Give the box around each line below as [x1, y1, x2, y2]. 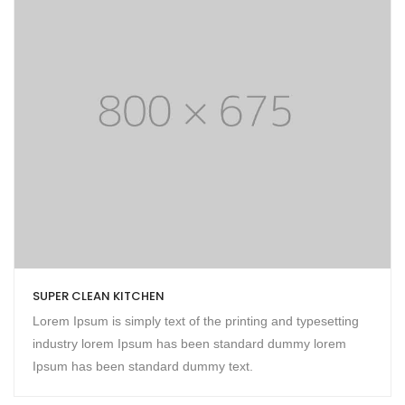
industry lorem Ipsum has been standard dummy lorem [33, 336, 346, 352]
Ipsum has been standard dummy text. [33, 359, 253, 374]
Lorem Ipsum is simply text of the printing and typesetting [33, 314, 359, 329]
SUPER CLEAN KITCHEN [33, 287, 165, 306]
